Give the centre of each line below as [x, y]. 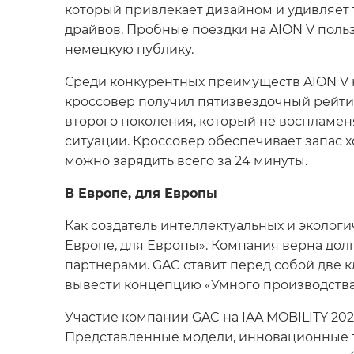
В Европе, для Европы [141, 192]
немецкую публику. [129, 49]
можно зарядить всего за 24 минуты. [186, 160]
